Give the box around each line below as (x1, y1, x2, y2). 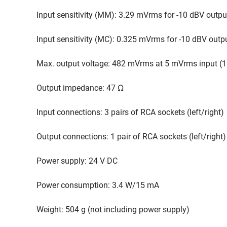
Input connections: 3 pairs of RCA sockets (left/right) (36, 107, 224, 117)
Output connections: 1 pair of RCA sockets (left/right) (36, 132, 226, 141)
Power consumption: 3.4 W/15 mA (36, 180, 159, 190)
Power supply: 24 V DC (36, 156, 118, 166)
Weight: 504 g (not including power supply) (36, 205, 190, 214)
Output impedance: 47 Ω (36, 83, 124, 93)
